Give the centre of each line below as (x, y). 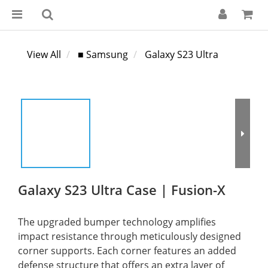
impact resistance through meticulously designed (131, 236)
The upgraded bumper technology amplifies (118, 222)
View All (44, 54)
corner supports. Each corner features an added (128, 251)
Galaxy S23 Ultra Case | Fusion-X (122, 190)
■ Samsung (103, 54)
